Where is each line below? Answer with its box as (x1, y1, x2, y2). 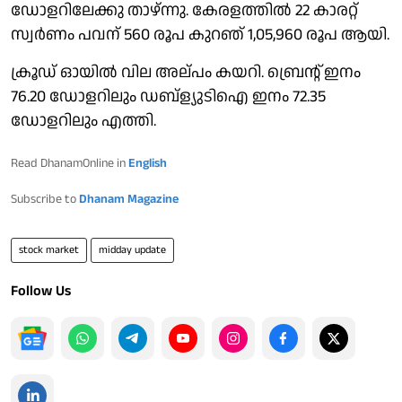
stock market (19, 241, 79, 258)
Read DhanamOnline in (11, 153, 128, 172)
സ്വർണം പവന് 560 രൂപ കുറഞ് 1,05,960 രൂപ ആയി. (11, 22, 389, 46)
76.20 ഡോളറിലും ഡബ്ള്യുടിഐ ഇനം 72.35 (11, 84, 326, 108)
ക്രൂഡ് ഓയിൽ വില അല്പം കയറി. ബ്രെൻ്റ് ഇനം (11, 60, 361, 83)
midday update (99, 241, 166, 258)
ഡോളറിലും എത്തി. (11, 109, 156, 132)
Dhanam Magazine (79, 189, 179, 208)
